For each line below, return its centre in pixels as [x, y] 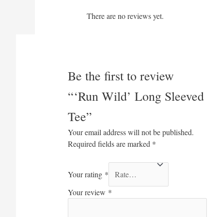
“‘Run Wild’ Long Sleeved [136, 96]
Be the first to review [121, 75]
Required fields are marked [110, 143]
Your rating [86, 174]
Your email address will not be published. [131, 132]
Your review [88, 192]
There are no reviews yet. [125, 16]
